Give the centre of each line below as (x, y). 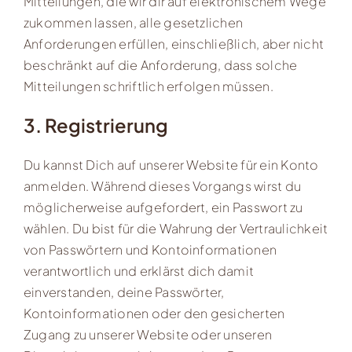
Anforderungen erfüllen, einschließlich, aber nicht (173, 43)
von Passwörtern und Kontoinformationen (150, 250)
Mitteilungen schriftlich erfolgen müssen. (148, 86)
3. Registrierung (95, 125)
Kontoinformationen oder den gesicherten (154, 313)
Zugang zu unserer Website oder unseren (148, 335)
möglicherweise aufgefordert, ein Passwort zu (163, 207)
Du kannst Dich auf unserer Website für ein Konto (171, 165)
